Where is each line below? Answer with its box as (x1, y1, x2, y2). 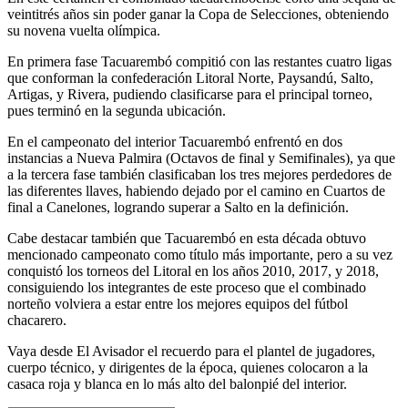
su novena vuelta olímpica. (7, 23, 160, 39)
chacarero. (7, 312, 66, 329)
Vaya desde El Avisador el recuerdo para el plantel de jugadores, (7, 343, 375, 360)
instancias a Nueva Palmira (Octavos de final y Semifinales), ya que (7, 150, 395, 167)
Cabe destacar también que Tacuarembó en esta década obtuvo (7, 230, 366, 247)
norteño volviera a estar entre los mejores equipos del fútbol (7, 296, 348, 312)
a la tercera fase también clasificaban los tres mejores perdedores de (7, 167, 392, 183)
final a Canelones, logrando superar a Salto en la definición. (7, 199, 349, 216)
